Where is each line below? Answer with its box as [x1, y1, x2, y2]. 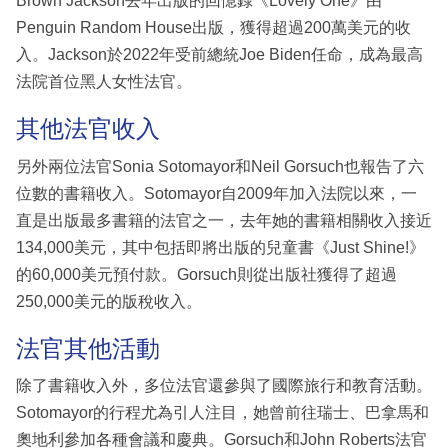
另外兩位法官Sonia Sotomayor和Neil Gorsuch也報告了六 [16, 157, 424, 175]
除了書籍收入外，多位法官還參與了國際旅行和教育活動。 [16, 377, 432, 395]
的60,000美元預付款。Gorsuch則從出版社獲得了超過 [16, 265, 397, 283]
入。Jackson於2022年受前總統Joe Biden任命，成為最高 [16, 46, 423, 64]
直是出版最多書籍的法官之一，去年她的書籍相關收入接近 [16, 211, 432, 229]
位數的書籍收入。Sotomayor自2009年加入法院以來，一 [16, 184, 417, 202]
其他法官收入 [16, 115, 160, 143]
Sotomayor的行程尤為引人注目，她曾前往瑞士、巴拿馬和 [16, 404, 429, 422]
